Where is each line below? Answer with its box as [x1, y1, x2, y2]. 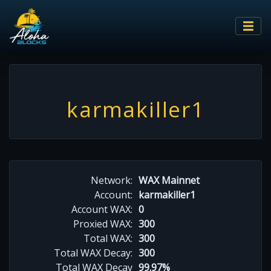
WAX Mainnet [139, 173, 200, 187]
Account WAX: [71, 202, 132, 216]
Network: [91, 173, 132, 187]
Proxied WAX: [73, 217, 132, 230]
